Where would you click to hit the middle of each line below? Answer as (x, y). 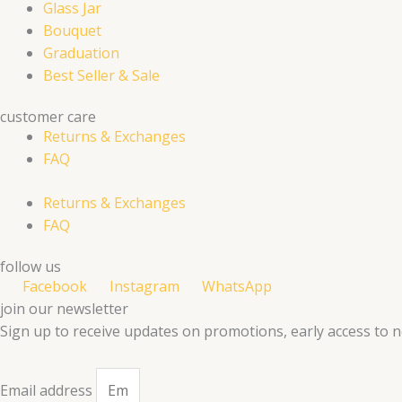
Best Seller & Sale (101, 76)
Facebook (55, 287)
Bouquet (72, 31)
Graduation (81, 53)
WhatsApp (237, 287)
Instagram (144, 287)
